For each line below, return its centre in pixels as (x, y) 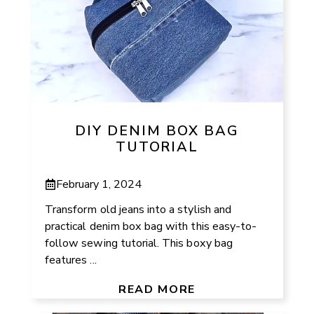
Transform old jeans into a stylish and (138, 209)
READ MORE (157, 289)
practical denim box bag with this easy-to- (151, 226)
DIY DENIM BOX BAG (157, 131)
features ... (71, 260)
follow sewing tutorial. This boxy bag (139, 243)
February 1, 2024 (99, 184)
